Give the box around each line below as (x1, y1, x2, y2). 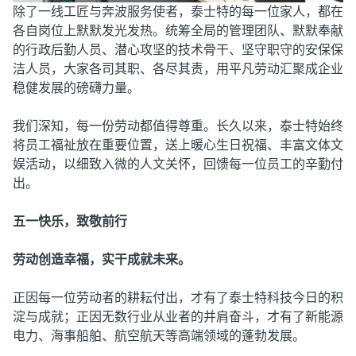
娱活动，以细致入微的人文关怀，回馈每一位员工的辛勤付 (13, 157, 343, 171)
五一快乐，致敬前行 (13, 214, 127, 228)
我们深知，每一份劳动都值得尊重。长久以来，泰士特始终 (13, 118, 343, 133)
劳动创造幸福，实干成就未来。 (13, 252, 191, 266)
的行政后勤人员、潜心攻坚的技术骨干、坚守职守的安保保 (13, 42, 343, 56)
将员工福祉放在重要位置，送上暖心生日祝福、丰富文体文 (13, 137, 343, 152)
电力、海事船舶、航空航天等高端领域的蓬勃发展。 (13, 328, 305, 342)
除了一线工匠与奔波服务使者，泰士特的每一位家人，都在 (13, 4, 343, 18)
